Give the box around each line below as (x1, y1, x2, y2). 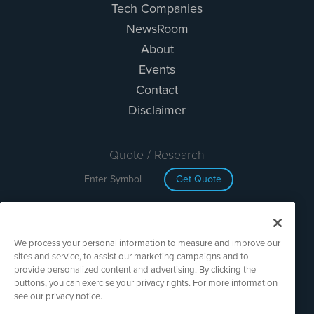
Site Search (126, 214, 188, 231)
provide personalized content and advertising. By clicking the (14, 264, 256, 275)
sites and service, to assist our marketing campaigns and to (14, 250, 249, 262)
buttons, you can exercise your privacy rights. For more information (14, 277, 278, 289)
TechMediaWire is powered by (80, 292, 210, 305)
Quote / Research (109, 146, 205, 163)
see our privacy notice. (14, 290, 102, 302)
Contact (136, 81, 178, 97)
